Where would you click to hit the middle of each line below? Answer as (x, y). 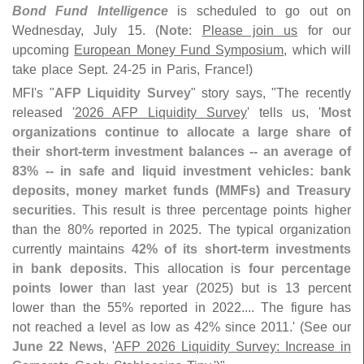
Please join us (250, 30)
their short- (47, 152)
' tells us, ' (284, 113)
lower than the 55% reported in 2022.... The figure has (182, 308)
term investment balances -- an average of (217, 152)
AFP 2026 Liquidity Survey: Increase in (233, 347)
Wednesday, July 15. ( (86, 30)
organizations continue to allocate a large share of (182, 132)
